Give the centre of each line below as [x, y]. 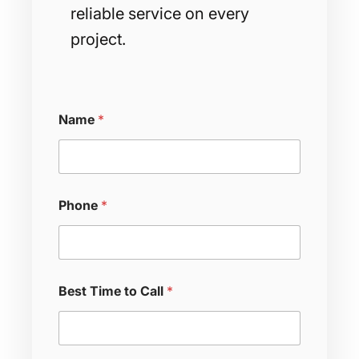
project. [98, 39]
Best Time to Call [113, 290]
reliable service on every [160, 13]
